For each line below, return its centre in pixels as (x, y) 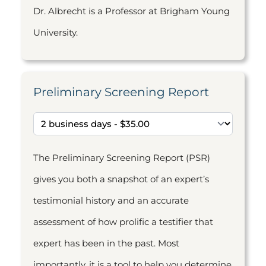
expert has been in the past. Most (106, 243)
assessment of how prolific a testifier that (123, 222)
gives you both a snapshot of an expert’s (121, 179)
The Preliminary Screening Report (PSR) (122, 158)
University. (56, 32)
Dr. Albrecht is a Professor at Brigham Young (132, 11)
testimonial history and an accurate (111, 200)
